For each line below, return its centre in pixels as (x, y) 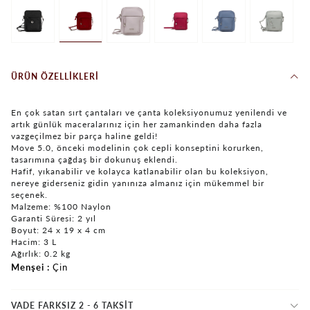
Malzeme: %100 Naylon (61, 206)
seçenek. (29, 194)
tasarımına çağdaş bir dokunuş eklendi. (94, 159)
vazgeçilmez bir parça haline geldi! (84, 136)
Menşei (28, 267)
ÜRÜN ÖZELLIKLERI (55, 76)
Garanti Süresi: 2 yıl (54, 218)
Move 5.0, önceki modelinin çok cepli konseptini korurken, (137, 147)
